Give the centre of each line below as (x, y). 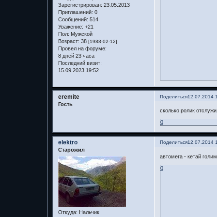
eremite (69, 97)
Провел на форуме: (82, 49)
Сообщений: (73, 20)
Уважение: (70, 27)
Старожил (71, 150)
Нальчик (88, 212)
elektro (68, 143)
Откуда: (68, 212)
